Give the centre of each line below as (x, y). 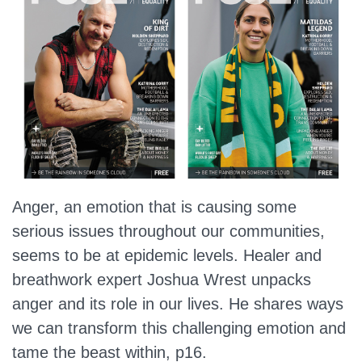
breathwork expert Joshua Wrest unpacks (162, 280)
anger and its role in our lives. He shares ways (178, 304)
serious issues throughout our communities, (168, 232)
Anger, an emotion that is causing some (154, 207)
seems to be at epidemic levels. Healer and (167, 256)
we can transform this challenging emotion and (179, 328)
